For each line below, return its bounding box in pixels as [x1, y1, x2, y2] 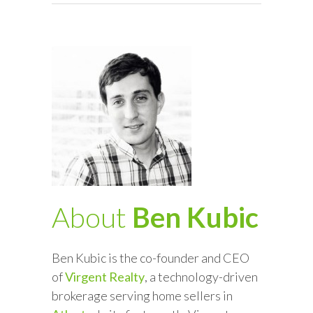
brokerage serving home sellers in [52, 287, 233, 303]
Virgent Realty [65, 268, 145, 284]
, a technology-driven [145, 268, 258, 284]
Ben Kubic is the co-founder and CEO [52, 249, 249, 265]
